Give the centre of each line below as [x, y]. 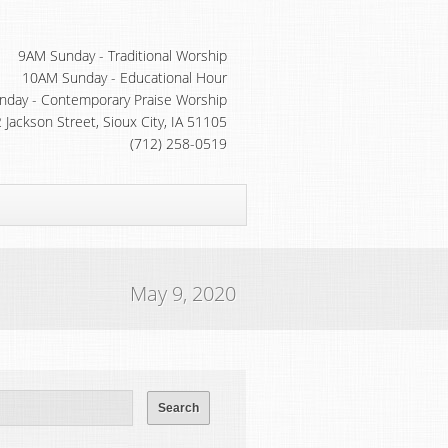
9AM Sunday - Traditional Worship [122, 55]
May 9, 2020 [183, 293]
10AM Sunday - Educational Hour [124, 77]
